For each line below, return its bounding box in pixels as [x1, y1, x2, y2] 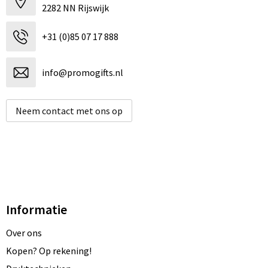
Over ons [5, 227, 42, 239]
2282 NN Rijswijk [41, 2, 109, 14]
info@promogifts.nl [41, 66, 123, 79]
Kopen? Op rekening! [5, 245, 92, 257]
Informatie [5, 201, 67, 218]
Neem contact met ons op [15, 105, 123, 117]
